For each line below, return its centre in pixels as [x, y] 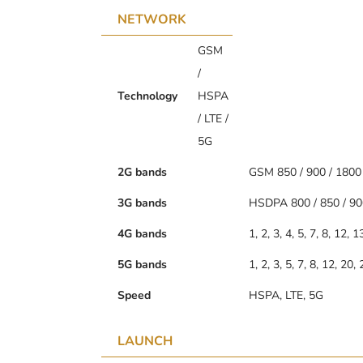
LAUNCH [145, 341]
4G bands [142, 233]
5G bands [142, 264]
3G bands [142, 203]
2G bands [142, 172]
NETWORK [152, 19]
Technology [147, 96]
